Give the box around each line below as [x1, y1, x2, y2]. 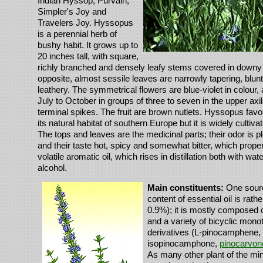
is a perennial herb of [38, 29, 117, 39]
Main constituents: [147, 183, 224, 193]
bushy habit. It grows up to [38, 40, 138, 50]
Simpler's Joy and [38, 6, 106, 17]
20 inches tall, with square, [38, 51, 139, 62]
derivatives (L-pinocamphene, [147, 227, 261, 238]
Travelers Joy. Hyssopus [38, 18, 133, 28]
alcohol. [38, 163, 67, 173]
